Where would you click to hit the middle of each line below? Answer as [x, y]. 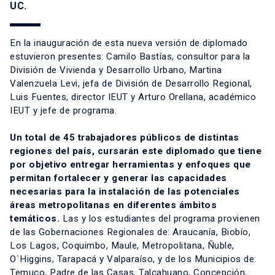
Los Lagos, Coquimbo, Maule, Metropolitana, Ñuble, [122, 246]
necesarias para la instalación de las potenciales [125, 192]
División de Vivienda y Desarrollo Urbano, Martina [116, 70]
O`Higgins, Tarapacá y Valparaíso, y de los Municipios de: [133, 259]
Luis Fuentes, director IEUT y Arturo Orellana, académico [133, 97]
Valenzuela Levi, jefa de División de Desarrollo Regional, [131, 84]
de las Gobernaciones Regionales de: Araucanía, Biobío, [130, 232]
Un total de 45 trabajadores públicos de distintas [125, 138]
